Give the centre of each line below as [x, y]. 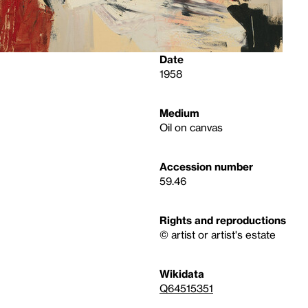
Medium [179, 113]
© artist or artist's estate [218, 234]
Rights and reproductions [223, 220]
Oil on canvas [191, 127]
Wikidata [182, 274]
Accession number [206, 166]
